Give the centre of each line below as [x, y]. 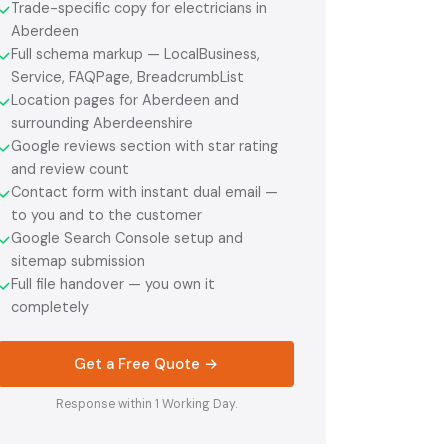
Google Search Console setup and [127, 237]
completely [50, 306]
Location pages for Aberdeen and [125, 99]
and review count [70, 168]
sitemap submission [78, 260]
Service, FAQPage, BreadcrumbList [127, 76]
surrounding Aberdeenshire [102, 122]
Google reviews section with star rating [144, 145]
